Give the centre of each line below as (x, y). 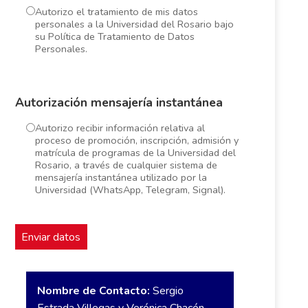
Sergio (166, 291)
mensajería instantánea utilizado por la (121, 178)
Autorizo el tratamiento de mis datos (116, 12)
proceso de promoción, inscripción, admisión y (136, 141)
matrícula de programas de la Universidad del (135, 153)
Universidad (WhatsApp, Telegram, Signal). (130, 190)
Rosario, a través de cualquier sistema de (126, 165)
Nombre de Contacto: (93, 291)
